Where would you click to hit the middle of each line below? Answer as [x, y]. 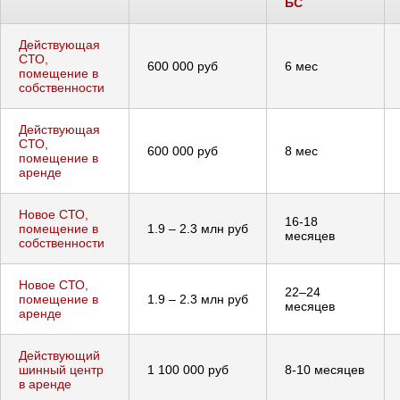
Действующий [59, 355]
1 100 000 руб [188, 369]
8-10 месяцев [325, 369]
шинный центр [61, 369]
